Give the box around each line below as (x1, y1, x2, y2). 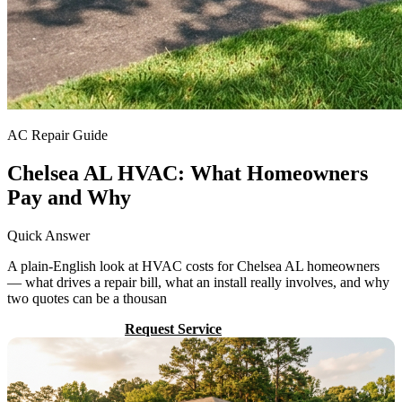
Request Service (125, 320, 222, 336)
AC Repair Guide (7, 127, 108, 143)
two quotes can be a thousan (7, 290, 167, 306)
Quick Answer (7, 227, 90, 243)
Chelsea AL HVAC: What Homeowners (7, 161, 368, 185)
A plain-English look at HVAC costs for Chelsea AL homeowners (7, 258, 380, 274)
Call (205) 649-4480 (7, 320, 125, 336)
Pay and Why (7, 185, 131, 209)
